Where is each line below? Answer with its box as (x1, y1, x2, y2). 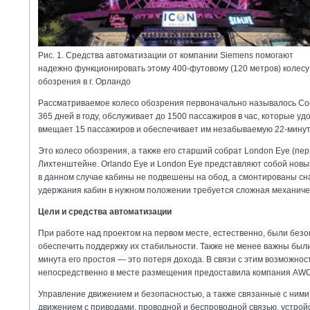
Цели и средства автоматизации (38, 206, 172, 217)
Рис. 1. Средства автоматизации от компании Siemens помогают (38, 50, 293, 60)
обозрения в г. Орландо (38, 76, 131, 86)
